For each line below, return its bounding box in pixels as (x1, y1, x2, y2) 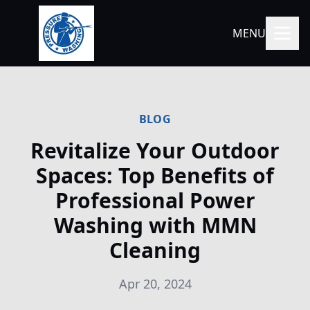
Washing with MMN (53, 211, 257, 239)
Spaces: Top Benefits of (36, 161, 274, 190)
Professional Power (55, 186, 255, 215)
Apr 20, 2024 (118, 275, 192, 292)
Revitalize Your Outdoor (30, 136, 280, 165)
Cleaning (109, 236, 201, 264)
